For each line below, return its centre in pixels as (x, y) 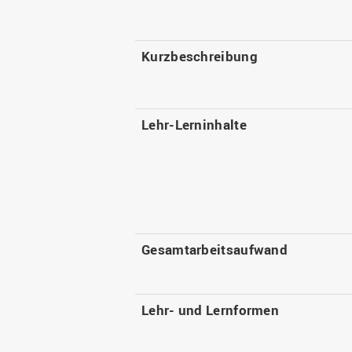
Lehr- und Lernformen (210, 310)
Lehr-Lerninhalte (194, 125)
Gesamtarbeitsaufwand (214, 249)
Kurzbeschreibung (200, 56)
